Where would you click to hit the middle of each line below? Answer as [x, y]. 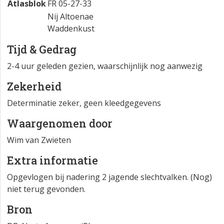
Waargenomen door [60, 123]
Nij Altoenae [70, 17]
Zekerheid [34, 86]
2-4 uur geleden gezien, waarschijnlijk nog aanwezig [105, 66]
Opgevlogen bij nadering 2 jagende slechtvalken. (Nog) [109, 177]
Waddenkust [71, 29]
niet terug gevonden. [46, 189]
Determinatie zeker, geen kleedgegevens [84, 103]
